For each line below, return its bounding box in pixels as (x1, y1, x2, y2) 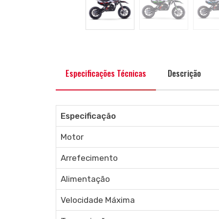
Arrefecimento (60, 153, 118, 163)
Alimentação (60, 174, 110, 184)
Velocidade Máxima (60, 195, 135, 205)
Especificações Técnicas (66, 67, 146, 79)
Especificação (60, 111, 116, 121)
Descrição (168, 67, 201, 79)
